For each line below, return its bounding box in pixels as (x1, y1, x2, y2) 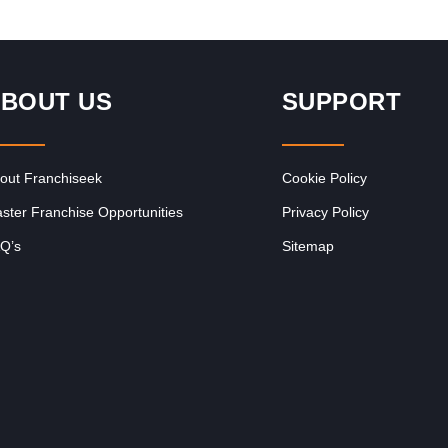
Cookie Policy (281, 170, 367, 186)
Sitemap (281, 238, 334, 254)
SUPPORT (281, 88, 402, 115)
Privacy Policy (281, 204, 369, 220)
